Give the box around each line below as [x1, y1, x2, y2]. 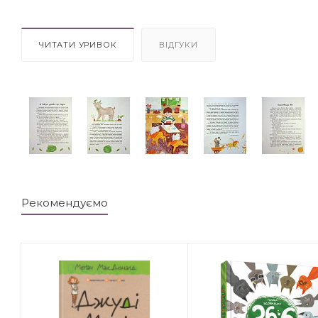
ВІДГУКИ [159, 39, 198, 50]
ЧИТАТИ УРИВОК [39, 39, 117, 50]
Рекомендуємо [21, 195, 108, 209]
